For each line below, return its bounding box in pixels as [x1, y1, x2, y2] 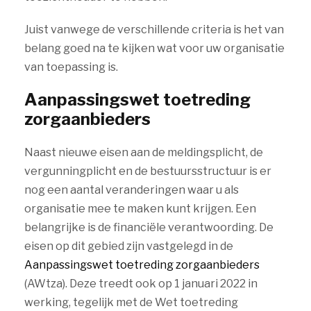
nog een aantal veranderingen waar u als [24, 183, 239, 196]
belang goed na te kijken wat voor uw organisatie [24, 42, 285, 55]
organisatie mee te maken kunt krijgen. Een [24, 202, 256, 215]
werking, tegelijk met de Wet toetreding [24, 296, 238, 309]
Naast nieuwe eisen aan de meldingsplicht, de [24, 146, 263, 159]
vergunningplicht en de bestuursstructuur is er [24, 165, 271, 178]
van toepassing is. [24, 60, 118, 74]
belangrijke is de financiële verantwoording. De [24, 221, 274, 234]
